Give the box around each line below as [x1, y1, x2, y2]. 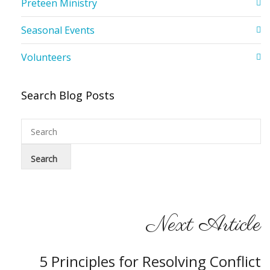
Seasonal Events [21, 24, 95, 37]
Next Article [146, 210, 261, 240]
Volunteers [21, 51, 71, 64]
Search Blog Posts [21, 88, 115, 103]
